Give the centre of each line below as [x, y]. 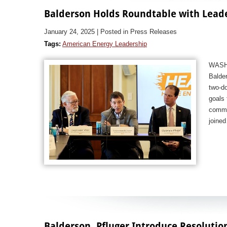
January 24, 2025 [69, 32]
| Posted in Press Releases [137, 32]
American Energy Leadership [105, 44]
